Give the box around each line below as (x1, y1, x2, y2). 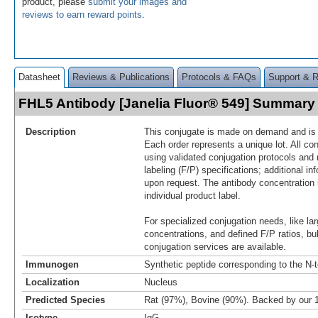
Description (26, 126, 76, 137)
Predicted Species (26, 294, 105, 305)
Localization (26, 276, 79, 287)
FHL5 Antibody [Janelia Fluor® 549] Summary (18, 95, 315, 111)
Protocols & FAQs (182, 71, 256, 82)
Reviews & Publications (72, 71, 170, 82)
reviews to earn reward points (22, 9, 142, 20)
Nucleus (144, 276, 177, 287)
